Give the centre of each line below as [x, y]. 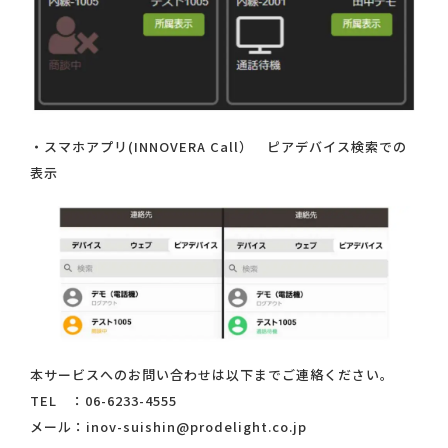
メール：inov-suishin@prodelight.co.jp [168, 426]
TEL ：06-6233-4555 [103, 400]
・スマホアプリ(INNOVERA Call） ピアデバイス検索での [218, 146]
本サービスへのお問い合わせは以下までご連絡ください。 [212, 374]
